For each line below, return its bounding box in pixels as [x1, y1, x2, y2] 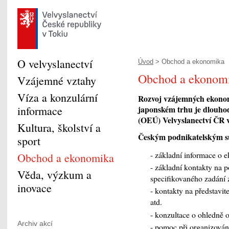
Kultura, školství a [17, 120, 101, 135]
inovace [17, 180, 52, 195]
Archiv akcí [17, 219, 53, 227]
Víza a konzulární [17, 90, 98, 105]
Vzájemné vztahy [17, 73, 96, 88]
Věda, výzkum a [17, 167, 91, 182]
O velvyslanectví [17, 56, 93, 71]
